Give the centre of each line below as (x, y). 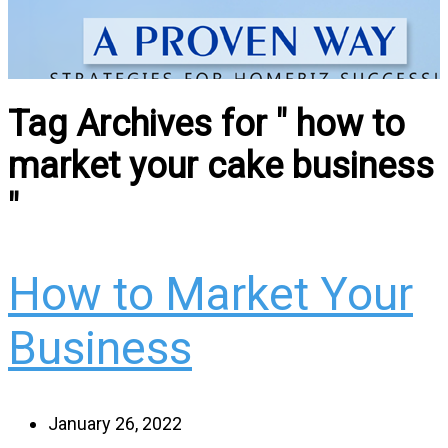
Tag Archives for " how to (206, 124)
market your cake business (221, 166)
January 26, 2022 (115, 424)
